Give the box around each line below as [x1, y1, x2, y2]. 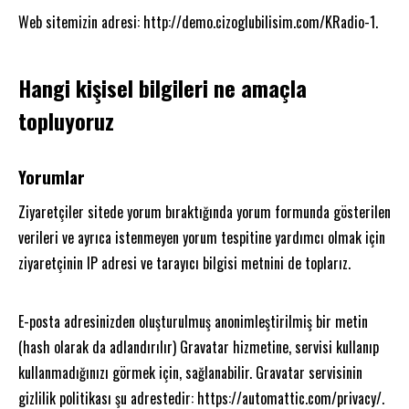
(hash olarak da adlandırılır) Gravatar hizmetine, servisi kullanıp [18, 335, 379, 358]
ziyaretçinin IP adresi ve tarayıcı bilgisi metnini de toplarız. [18, 251, 351, 274]
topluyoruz [18, 103, 114, 137]
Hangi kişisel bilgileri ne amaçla [18, 70, 307, 104]
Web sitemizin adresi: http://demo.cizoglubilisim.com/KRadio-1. [18, 10, 378, 33]
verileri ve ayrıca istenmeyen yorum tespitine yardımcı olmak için [18, 225, 385, 248]
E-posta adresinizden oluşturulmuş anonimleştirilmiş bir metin [18, 309, 368, 332]
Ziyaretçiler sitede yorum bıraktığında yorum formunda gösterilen [18, 200, 391, 223]
